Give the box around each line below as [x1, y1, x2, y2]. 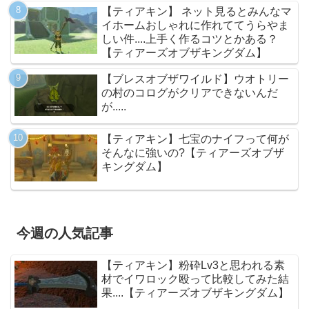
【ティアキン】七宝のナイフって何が [101, 133, 290, 146]
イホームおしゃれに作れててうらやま [101, 19, 290, 31]
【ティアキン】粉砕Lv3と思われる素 [101, 259, 286, 271]
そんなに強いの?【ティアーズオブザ [101, 147, 285, 159]
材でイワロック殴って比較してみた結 [101, 272, 290, 285]
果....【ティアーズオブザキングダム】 [101, 286, 290, 299]
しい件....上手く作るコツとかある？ [101, 32, 279, 45]
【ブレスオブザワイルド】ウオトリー [101, 72, 290, 85]
